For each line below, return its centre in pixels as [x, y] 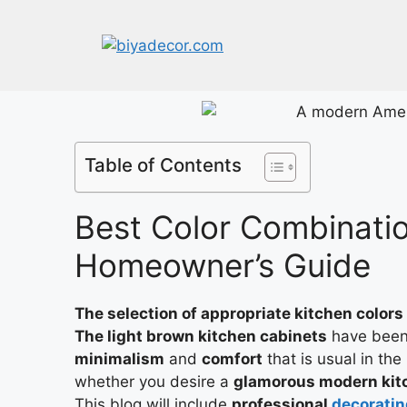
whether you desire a [154, 381]
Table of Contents [163, 164]
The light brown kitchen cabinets [201, 336]
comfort [232, 358]
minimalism [119, 358]
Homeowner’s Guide [223, 265]
